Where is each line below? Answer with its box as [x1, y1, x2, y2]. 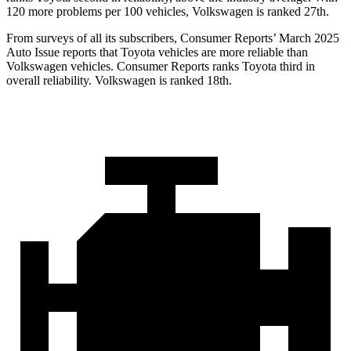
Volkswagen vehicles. [6, 60, 117, 74]
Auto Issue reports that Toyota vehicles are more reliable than [6, 45, 308, 60]
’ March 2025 [273, 31, 339, 45]
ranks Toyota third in [209, 60, 315, 74]
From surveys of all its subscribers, [6, 31, 180, 45]
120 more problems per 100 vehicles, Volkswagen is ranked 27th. [6, 5, 329, 19]
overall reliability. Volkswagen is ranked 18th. [6, 74, 232, 88]
